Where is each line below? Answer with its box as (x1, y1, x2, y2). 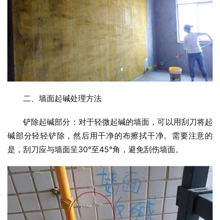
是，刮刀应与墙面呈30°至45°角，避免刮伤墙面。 (7, 144, 183, 155)
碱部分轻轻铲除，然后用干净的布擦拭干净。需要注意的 (7, 131, 213, 141)
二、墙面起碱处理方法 (23, 93, 102, 104)
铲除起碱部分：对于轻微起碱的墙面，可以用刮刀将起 (23, 117, 213, 127)
